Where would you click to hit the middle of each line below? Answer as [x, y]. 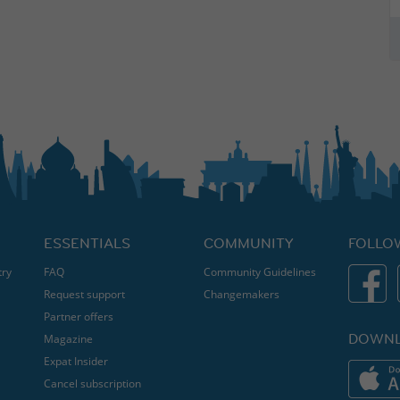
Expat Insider [75, 361]
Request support [84, 294]
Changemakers [241, 294]
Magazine [68, 339]
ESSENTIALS [87, 243]
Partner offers [78, 317]
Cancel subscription [92, 383]
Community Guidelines [259, 272]
